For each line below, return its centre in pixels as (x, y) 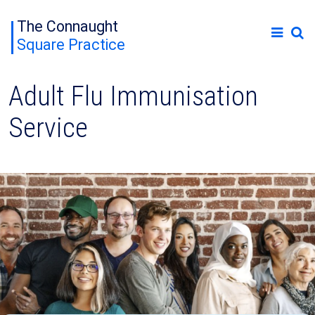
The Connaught (67, 26)
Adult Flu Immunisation (133, 97)
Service (48, 128)
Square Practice (71, 45)
